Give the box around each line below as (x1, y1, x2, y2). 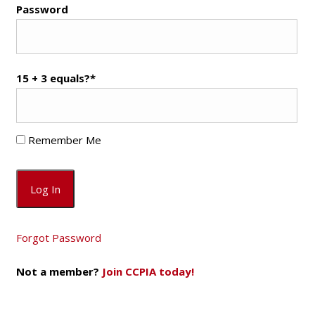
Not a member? (15, 264, 102, 278)
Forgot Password (15, 230, 101, 245)
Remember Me (25, 132, 101, 147)
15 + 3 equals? (15, 70, 90, 85)
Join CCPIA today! (101, 264, 194, 278)
